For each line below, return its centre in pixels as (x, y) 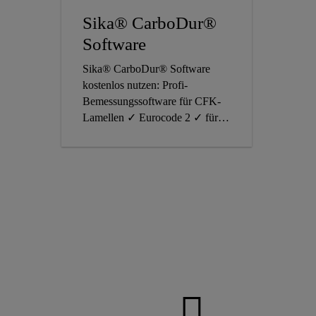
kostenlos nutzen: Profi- (135, 85)
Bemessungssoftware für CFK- (152, 102)
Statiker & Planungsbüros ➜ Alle (156, 134)
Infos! (96, 150)
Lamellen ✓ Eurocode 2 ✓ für (150, 118)
